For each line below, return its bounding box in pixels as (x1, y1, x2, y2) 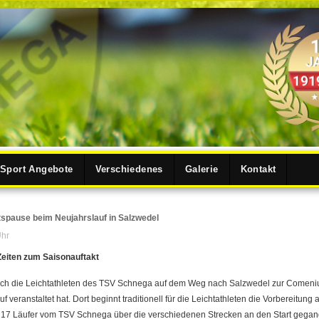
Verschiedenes (95, 164, 163, 174)
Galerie (184, 164, 219, 174)
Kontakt (240, 164, 276, 174)
